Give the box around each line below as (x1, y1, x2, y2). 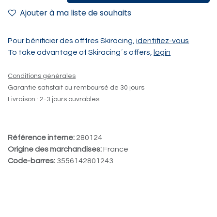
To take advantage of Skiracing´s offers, (8, 48, 154, 57)
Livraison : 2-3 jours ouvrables (8, 96, 100, 103)
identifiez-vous (136, 37, 189, 45)
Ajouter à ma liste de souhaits (20, 7, 132, 19)
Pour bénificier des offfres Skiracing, (8, 37, 137, 45)
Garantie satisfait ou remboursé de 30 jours (8, 84, 145, 92)
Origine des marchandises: (8, 145, 104, 154)
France (103, 145, 129, 154)
